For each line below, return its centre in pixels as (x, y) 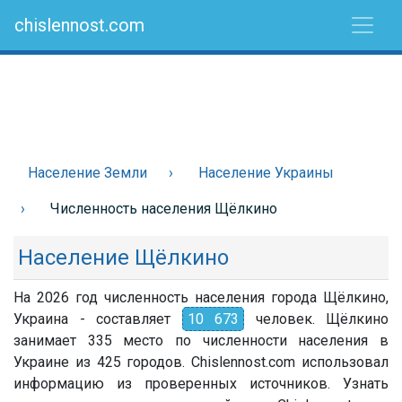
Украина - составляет (98, 319)
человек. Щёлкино (316, 319)
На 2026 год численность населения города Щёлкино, (201, 297)
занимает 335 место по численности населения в (201, 341)
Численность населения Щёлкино (164, 209)
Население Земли (87, 173)
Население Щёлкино (123, 258)
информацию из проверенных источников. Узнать (201, 384)
